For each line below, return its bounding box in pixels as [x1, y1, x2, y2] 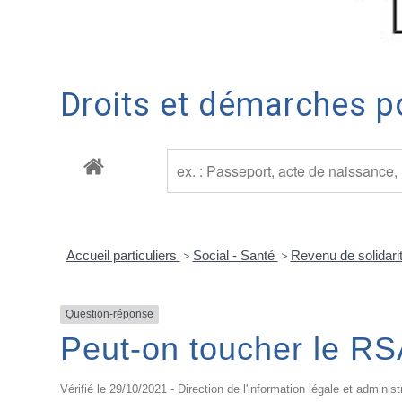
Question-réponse [66, 308, 153, 321]
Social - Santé [192, 248, 278, 264]
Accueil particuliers [66, 248, 180, 264]
